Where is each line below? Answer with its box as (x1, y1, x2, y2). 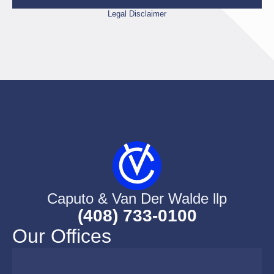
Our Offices (12, 224, 111, 247)
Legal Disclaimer (108, 9, 166, 18)
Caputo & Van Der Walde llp (47, 190, 227, 207)
